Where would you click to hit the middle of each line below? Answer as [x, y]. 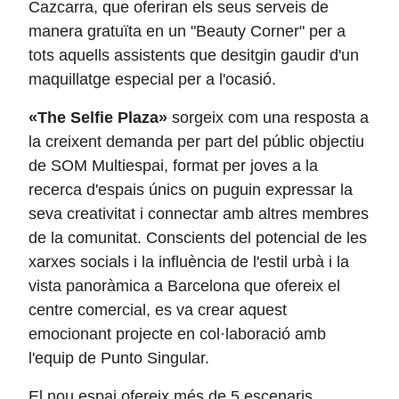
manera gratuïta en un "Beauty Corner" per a [187, 31]
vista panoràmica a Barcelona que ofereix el [184, 286]
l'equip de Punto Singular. [119, 358]
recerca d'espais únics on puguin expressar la [191, 190]
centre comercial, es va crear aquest [158, 310]
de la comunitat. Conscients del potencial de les [198, 238]
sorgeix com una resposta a [268, 118]
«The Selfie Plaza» [98, 118]
